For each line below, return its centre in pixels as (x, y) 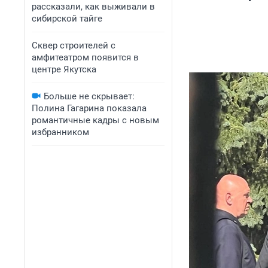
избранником (60, 132)
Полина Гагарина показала (89, 108)
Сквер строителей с (74, 45)
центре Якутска (64, 69)
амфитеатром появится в (85, 57)
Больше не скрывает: (89, 96)
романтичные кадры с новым (95, 120)
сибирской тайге (67, 19)
